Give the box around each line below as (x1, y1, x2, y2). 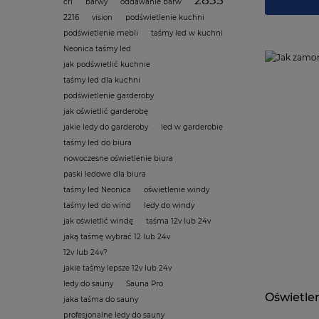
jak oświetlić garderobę (63, 106, 148, 116)
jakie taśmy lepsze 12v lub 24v (63, 263, 172, 273)
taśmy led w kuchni (151, 28, 223, 38)
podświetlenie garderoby (63, 90, 154, 100)
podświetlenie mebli (63, 28, 138, 38)
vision (92, 12, 113, 22)
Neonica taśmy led (63, 43, 131, 53)
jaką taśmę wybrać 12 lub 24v (63, 231, 170, 241)
